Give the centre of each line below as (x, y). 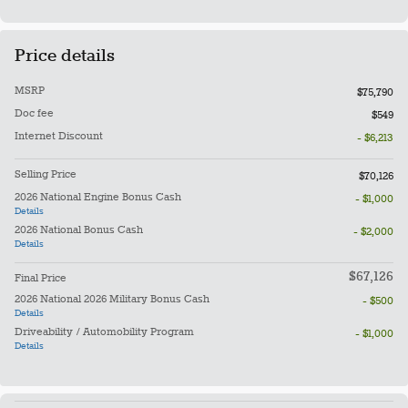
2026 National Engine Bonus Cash (98, 198)
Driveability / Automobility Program (104, 332)
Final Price (41, 279)
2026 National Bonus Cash (79, 230)
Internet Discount (59, 137)
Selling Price (46, 175)
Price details (65, 57)
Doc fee (34, 114)
